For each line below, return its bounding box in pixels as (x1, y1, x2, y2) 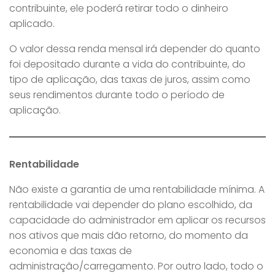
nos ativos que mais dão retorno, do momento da (9, 228, 248, 242)
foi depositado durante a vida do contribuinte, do (9, 57, 246, 72)
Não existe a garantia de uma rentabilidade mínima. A (9, 182, 265, 196)
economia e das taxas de (9, 244, 132, 258)
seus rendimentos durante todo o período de (9, 88, 225, 103)
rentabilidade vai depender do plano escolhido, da (9, 198, 252, 212)
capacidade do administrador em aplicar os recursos (9, 213, 266, 227)
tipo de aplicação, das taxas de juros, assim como (9, 72, 250, 87)
